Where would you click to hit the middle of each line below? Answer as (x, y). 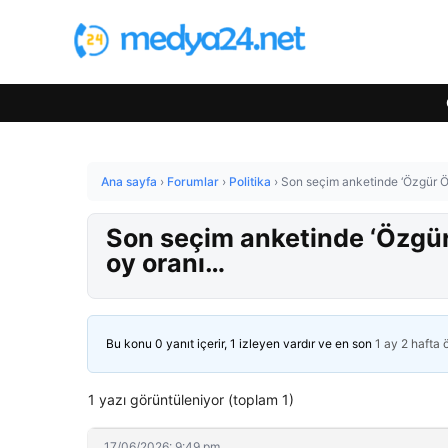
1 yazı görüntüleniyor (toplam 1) (191, 399)
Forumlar (193, 181)
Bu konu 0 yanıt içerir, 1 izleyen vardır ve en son (240, 343)
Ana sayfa (129, 181)
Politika (250, 181)
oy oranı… (165, 263)
